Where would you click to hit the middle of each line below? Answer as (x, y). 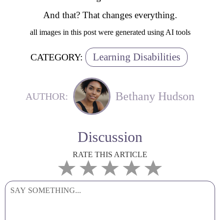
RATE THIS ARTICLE (110, 154)
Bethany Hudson (155, 96)
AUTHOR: (47, 96)
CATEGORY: (56, 57)
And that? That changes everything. (110, 15)
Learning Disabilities (136, 57)
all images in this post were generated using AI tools (110, 32)
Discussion (110, 137)
